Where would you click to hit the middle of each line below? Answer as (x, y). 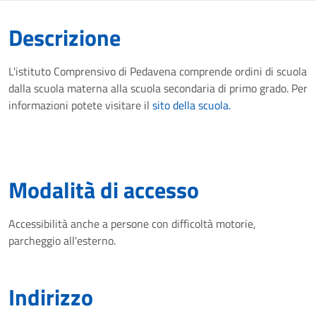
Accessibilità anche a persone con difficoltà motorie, (132, 224)
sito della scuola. (192, 105)
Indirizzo (51, 297)
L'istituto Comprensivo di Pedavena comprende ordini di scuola (158, 71)
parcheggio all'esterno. (62, 241)
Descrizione (65, 37)
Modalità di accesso (104, 190)
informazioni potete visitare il (80, 105)
